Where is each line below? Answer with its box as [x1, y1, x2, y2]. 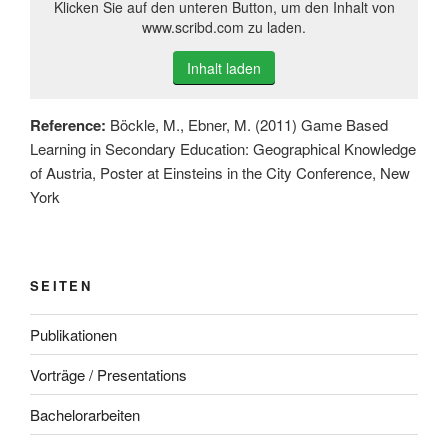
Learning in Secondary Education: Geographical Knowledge [30, 138, 416, 160]
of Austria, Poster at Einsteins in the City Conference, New [30, 162, 410, 184]
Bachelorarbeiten [30, 403, 140, 425]
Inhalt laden [187, 58, 261, 79]
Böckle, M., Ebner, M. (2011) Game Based [106, 114, 388, 136]
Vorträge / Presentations [30, 363, 187, 385]
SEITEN [30, 275, 93, 295]
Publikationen [30, 323, 117, 345]
